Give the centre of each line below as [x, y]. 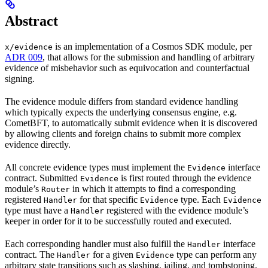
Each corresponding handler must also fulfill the [96, 244]
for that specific [109, 200]
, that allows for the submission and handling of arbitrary [149, 57]
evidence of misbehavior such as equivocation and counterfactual [127, 68]
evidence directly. [38, 145]
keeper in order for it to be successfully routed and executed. [118, 221]
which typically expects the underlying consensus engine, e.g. [121, 112]
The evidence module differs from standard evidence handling [121, 102]
